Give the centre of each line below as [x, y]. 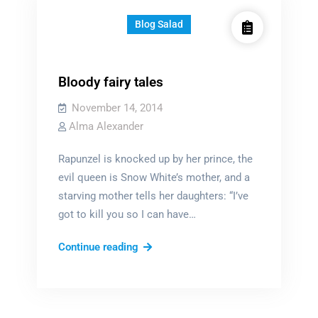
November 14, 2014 [117, 108]
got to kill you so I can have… [127, 214]
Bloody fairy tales [110, 82]
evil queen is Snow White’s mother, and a [154, 177]
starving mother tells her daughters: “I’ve [153, 196]
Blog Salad [159, 24]
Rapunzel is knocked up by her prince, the [155, 159]
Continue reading [98, 247]
